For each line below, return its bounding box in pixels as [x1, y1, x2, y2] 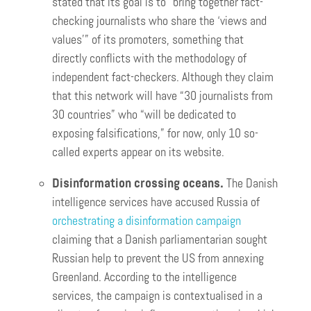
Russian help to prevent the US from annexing [52, 251, 264, 267]
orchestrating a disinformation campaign [52, 213, 241, 229]
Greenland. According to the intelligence [52, 269, 237, 285]
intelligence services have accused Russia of [52, 194, 260, 210]
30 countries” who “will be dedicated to [52, 107, 236, 123]
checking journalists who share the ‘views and [52, 13, 267, 29]
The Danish [226, 176, 278, 192]
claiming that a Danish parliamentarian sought [52, 232, 267, 248]
